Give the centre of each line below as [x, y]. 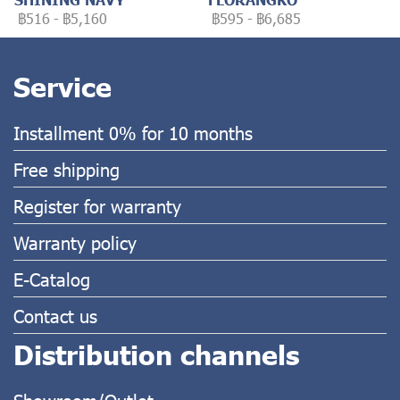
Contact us [55, 315]
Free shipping [67, 169]
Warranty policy [75, 242]
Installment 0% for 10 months [133, 132]
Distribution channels [156, 354]
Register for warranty [97, 205]
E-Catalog [52, 279]
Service [62, 86]
